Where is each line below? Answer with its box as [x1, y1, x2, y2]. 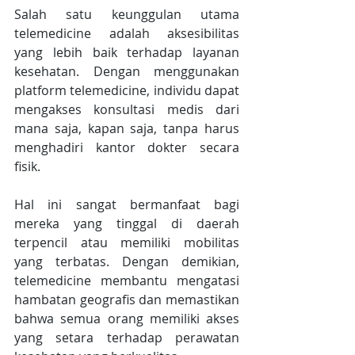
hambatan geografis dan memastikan [14, 291, 239, 309]
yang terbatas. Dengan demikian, [14, 253, 239, 271]
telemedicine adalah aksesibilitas [14, 25, 239, 43]
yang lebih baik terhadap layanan [14, 44, 239, 62]
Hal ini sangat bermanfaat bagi [14, 196, 239, 214]
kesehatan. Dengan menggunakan [14, 63, 239, 81]
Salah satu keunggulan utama [14, 6, 239, 24]
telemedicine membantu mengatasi [14, 272, 239, 290]
